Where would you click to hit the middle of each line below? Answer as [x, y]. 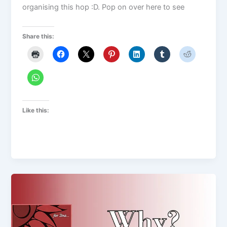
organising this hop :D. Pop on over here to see [104, 7]
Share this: [39, 36]
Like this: [36, 110]
